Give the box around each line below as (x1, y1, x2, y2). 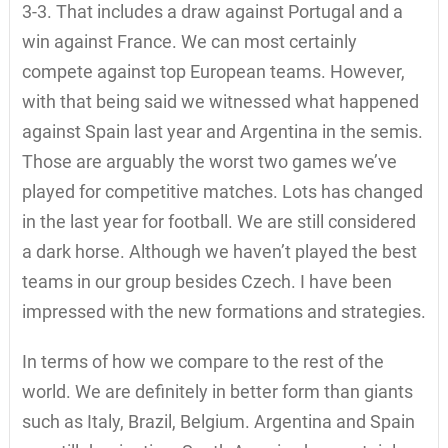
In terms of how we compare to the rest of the (21, 350, 384, 372)
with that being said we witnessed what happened (21, 90, 419, 112)
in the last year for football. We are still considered (21, 210, 416, 232)
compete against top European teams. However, (21, 60, 405, 82)
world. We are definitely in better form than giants (21, 380, 413, 402)
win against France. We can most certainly (21, 30, 357, 52)
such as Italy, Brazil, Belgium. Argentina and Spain (21, 410, 415, 432)
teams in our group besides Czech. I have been (21, 270, 392, 292)
